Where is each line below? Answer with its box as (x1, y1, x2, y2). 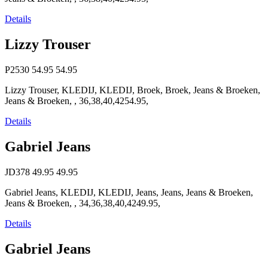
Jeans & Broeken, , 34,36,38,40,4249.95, (5, 197, 160, 208)
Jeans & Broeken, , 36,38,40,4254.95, (5, 95, 148, 106)
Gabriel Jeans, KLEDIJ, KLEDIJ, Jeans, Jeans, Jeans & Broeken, (5, 187, 253, 197)
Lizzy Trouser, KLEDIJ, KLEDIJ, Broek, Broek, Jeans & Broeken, (5, 84, 260, 95)
